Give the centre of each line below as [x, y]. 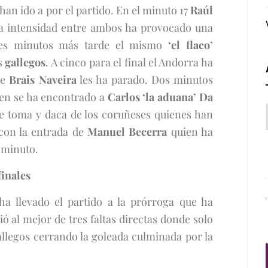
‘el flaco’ [191, 45]
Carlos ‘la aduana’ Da [160, 97]
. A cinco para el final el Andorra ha [129, 62]
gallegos [25, 62]
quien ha [190, 132]
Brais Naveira [43, 80]
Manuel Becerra [127, 132]
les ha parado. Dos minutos [144, 80]
